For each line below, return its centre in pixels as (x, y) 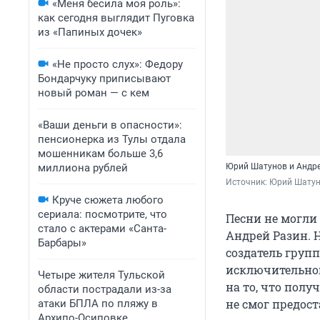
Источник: (247, 182)
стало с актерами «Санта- (102, 229)
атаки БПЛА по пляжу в (98, 304)
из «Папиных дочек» (90, 32)
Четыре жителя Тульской (101, 275)
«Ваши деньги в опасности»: (110, 125)
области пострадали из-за (105, 289)
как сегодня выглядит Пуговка (116, 18)
